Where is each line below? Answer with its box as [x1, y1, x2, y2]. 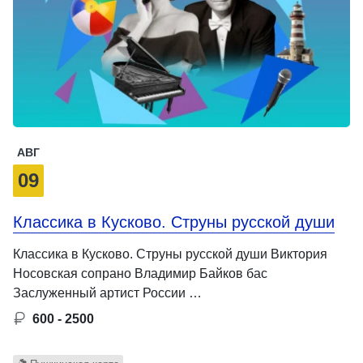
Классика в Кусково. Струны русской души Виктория [13, 246, 327, 261]
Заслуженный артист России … [13, 285, 202, 300]
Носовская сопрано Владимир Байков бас [13, 266, 267, 280]
